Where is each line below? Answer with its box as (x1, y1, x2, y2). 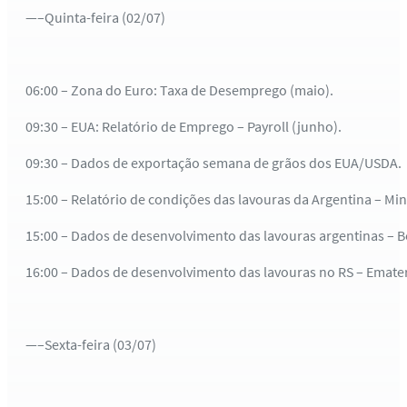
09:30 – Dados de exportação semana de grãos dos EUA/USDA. (25, 153, 402, 172)
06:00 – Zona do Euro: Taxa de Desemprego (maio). (25, 80, 333, 99)
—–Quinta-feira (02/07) (25, 7, 165, 26)
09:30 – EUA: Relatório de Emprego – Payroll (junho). (25, 116, 342, 135)
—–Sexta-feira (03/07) (25, 334, 156, 353)
